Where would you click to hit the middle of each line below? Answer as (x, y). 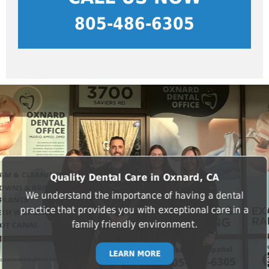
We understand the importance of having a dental (134, 195)
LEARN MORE (134, 253)
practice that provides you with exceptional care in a (134, 210)
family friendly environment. (134, 224)
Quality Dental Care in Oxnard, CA (134, 177)
